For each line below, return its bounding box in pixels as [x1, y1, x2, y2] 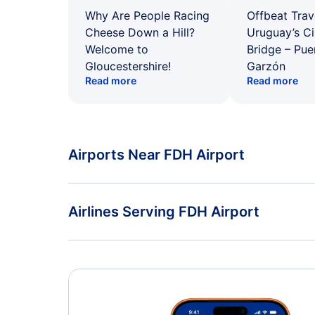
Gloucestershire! [85, 59, 171, 73]
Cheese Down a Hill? [85, 25, 195, 39]
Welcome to [85, 42, 148, 56]
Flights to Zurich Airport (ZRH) [80, 195, 217, 207]
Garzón [247, 59, 285, 73]
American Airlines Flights [80, 252, 191, 264]
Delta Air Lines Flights [80, 288, 179, 300]
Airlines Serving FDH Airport [68, 203, 259, 220]
